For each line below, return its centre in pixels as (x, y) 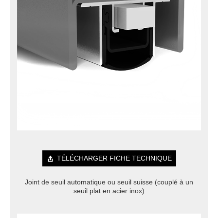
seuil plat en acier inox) (109, 191)
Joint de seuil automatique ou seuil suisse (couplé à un (109, 182)
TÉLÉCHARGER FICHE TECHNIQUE (114, 158)
